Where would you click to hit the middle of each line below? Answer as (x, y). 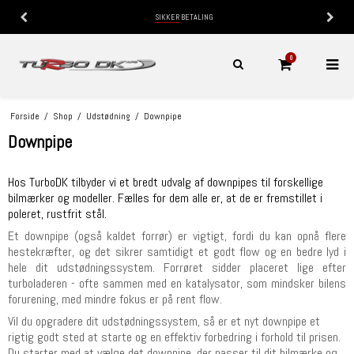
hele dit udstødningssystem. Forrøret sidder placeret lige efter (177, 268)
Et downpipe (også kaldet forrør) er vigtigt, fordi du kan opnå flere (177, 236)
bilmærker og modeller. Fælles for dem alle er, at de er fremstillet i (165, 198)
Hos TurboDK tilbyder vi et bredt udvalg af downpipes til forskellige (166, 183)
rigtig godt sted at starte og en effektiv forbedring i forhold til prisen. (174, 337)
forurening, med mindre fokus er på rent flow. (115, 299)
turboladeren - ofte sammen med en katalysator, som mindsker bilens (177, 284)
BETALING (196, 17)
